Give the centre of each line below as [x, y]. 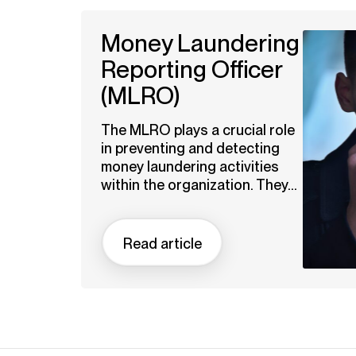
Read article [162, 243]
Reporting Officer [192, 70]
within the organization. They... [199, 185]
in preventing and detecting [190, 148]
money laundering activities [190, 166]
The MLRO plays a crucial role [198, 130]
